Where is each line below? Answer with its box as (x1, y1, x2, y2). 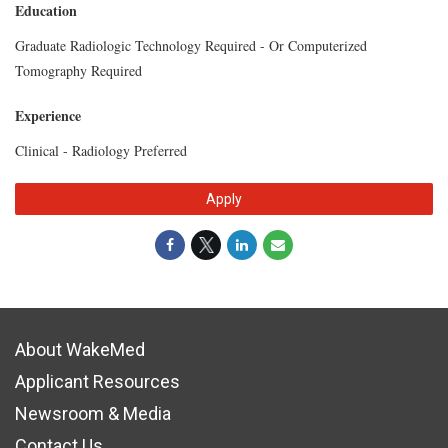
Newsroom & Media (15, 402, 171, 424)
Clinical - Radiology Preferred (15, 140, 187, 160)
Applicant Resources (15, 370, 180, 392)
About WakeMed (15, 338, 145, 360)
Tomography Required (15, 60, 142, 80)
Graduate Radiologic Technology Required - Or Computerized (15, 35, 367, 55)
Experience (15, 104, 81, 126)
